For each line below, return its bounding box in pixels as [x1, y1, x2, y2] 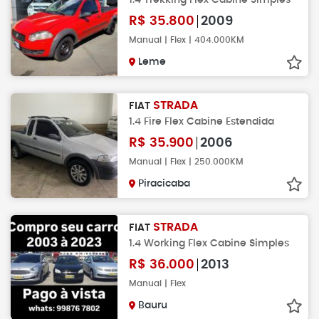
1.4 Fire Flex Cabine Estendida [129, 115, 274, 127]
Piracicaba [138, 178, 190, 189]
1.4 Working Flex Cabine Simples [129, 237, 289, 249]
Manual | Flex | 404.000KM [129, 35, 244, 44]
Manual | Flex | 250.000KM [129, 157, 244, 166]
